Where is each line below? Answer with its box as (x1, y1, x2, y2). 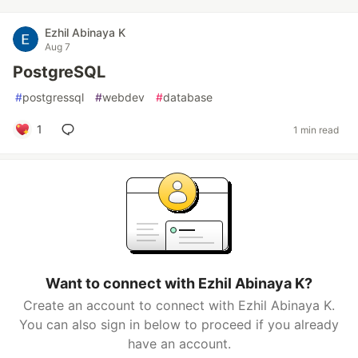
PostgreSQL (13, 62, 105, 82)
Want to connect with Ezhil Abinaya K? (46, 275, 312, 292)
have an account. (127, 336, 231, 352)
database (163, 90, 213, 104)
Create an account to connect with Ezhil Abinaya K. (23, 297, 335, 313)
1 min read (293, 123, 339, 136)
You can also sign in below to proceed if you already (19, 316, 339, 332)
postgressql (22, 90, 84, 104)
